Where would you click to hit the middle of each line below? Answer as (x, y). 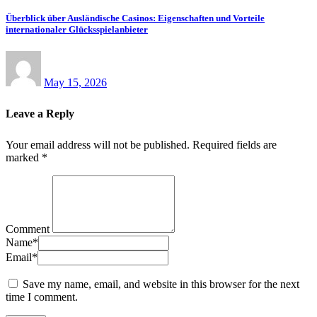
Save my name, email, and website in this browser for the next (161, 284)
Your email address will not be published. (98, 145)
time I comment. (42, 297)
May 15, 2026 (75, 83)
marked (24, 158)
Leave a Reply (40, 114)
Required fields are (235, 145)
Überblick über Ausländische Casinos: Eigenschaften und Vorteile (135, 18)
